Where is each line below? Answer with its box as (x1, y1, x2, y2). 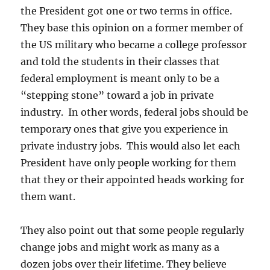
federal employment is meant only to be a (20, 72, 220, 84)
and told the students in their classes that (20, 55, 221, 67)
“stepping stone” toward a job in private (20, 89, 215, 101)
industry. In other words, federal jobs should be (20, 106, 249, 118)
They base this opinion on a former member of (20, 22, 243, 34)
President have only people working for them (20, 157, 237, 169)
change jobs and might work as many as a (20, 241, 220, 253)
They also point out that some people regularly (20, 224, 245, 236)
